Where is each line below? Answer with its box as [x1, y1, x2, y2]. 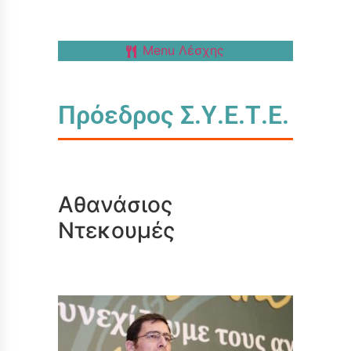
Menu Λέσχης [143, 42, 225, 58]
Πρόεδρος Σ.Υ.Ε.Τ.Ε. [57, 100, 289, 130]
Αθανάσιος [57, 190, 172, 218]
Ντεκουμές [57, 216, 175, 244]
